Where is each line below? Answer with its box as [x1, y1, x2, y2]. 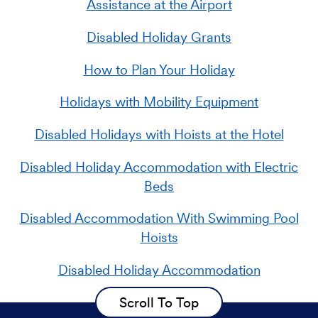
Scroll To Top [119, 293, 199, 311]
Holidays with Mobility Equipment [60, 94, 258, 111]
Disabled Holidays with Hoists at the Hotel [34, 126, 284, 143]
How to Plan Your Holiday [83, 61, 235, 78]
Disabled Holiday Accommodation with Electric [20, 158, 298, 175]
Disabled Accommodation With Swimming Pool [19, 210, 299, 227]
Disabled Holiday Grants [87, 28, 231, 45]
